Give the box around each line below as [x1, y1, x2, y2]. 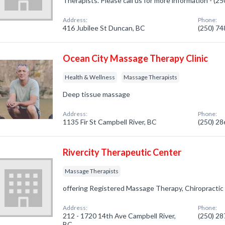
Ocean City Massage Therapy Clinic [63, 53, 208, 64]
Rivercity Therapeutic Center [63, 147, 182, 158]
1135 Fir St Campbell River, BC [63, 118, 157, 126]
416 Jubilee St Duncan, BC [63, 24, 146, 32]
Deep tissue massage [63, 90, 131, 98]
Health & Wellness [65, 73, 116, 81]
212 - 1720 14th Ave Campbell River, [63, 211, 176, 220]
